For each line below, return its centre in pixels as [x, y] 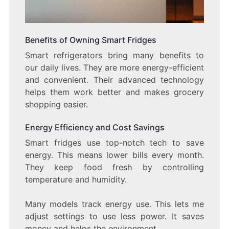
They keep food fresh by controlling [114, 167]
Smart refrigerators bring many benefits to [114, 55]
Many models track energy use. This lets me [114, 204]
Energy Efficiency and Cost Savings [95, 128]
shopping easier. [56, 105]
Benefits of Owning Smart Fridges [90, 40]
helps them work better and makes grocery [114, 92]
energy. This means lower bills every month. [114, 155]
